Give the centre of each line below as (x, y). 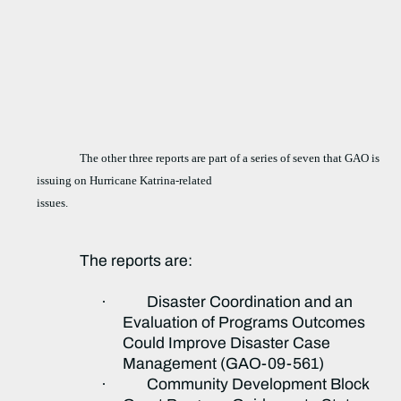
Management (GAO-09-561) (224, 364)
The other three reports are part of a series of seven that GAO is (230, 158)
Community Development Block (258, 385)
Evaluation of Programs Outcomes (244, 323)
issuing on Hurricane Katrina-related (125, 181)
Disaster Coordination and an (250, 303)
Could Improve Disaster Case (227, 344)
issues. (53, 203)
